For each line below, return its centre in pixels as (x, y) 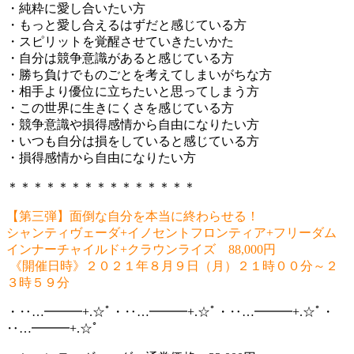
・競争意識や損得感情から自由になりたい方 (133, 124)
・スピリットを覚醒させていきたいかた (120, 41)
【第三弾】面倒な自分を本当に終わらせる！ (133, 216)
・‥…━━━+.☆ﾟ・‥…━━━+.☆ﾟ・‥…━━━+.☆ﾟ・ (170, 311)
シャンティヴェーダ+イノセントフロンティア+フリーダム (171, 232)
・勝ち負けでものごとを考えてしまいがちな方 (139, 74)
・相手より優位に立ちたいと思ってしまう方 (133, 91)
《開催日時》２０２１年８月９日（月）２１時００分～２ (172, 265)
